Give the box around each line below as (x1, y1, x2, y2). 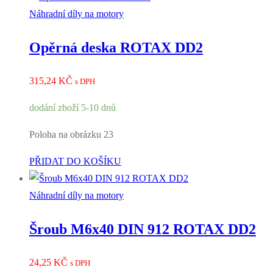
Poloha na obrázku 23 (29, 129, 113, 140)
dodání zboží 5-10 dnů (29, 102, 116, 113)
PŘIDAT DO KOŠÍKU (29, 156, 121, 167)
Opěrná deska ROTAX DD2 (29, 40, 203, 56)
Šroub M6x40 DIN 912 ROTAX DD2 (29, 221, 256, 237)
